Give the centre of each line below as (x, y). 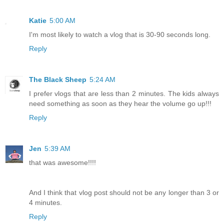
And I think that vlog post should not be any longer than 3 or (124, 192)
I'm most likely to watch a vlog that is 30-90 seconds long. (120, 35)
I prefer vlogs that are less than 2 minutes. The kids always (124, 93)
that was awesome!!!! (62, 162)
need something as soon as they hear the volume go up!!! (120, 103)
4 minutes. (45, 202)
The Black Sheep (58, 79)
